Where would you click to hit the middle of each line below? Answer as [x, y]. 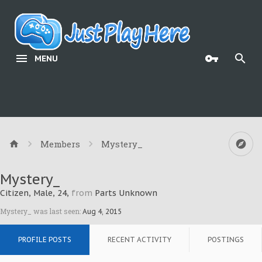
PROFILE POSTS [45, 239]
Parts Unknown [126, 193]
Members [60, 144]
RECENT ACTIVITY [139, 239]
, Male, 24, [50, 193]
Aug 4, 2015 [102, 211]
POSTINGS [226, 239]
